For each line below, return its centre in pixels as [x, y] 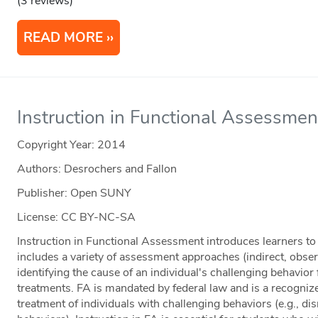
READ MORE [64, 38]
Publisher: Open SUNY [75, 193]
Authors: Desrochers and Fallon [97, 169]
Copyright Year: [57, 145]
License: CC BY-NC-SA [77, 218]
